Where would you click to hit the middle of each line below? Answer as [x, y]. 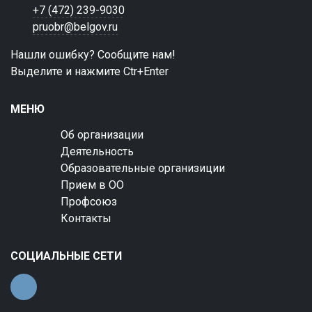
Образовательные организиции [143, 168]
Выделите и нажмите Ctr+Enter [89, 71]
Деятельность [97, 151]
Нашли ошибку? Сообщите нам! [93, 55]
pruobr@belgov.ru [75, 27]
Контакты [86, 218]
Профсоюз [89, 202]
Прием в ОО [92, 185]
